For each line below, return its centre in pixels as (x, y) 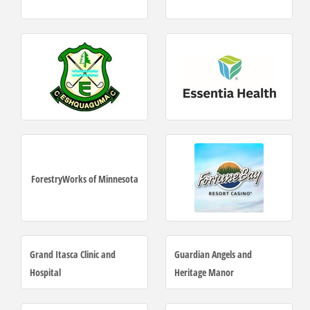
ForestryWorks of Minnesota (84, 179)
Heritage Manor (204, 273)
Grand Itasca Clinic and (73, 255)
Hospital (45, 273)
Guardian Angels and (213, 255)
